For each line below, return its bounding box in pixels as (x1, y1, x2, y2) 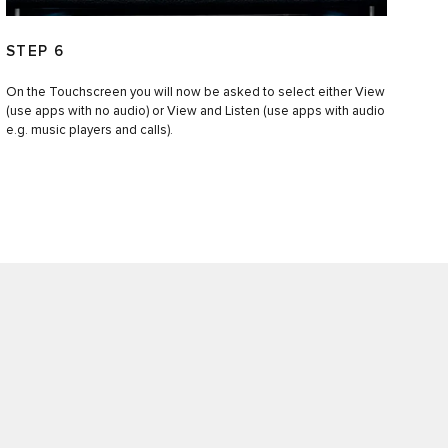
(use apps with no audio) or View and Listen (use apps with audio (5, 104, 385, 118)
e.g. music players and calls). (5, 123, 173, 137)
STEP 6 (5, 43, 65, 59)
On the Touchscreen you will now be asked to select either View (5, 85, 385, 99)
